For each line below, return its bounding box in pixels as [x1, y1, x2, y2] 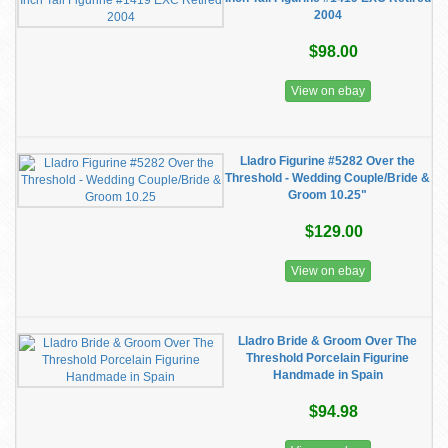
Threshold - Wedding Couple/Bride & [225, 171, 430, 185]
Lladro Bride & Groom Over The [238, 334, 417, 348]
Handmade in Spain [272, 368, 383, 382]
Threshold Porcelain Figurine [246, 351, 409, 365]
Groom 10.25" [288, 188, 367, 202]
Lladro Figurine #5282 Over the [240, 154, 415, 168]
